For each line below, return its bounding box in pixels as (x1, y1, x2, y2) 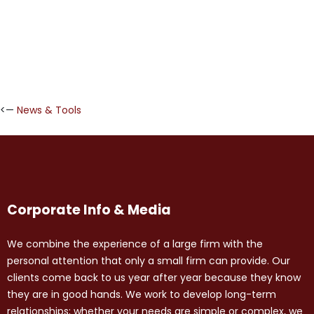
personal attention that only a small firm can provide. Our (7, 254, 290, 268)
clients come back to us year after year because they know (7, 271, 301, 285)
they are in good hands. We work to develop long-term (7, 287, 276, 302)
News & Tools (17, 102, 81, 117)
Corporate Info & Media (7, 200, 171, 220)
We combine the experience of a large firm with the (7, 237, 263, 252)
